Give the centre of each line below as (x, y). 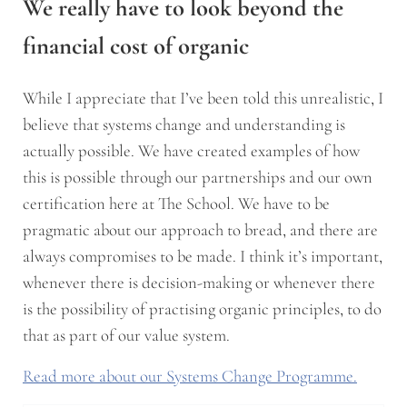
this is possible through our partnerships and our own (197, 178)
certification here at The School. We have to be (176, 204)
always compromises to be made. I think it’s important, (202, 257)
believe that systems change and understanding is (184, 125)
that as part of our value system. (126, 336)
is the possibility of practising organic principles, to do (202, 309)
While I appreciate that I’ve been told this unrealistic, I (203, 99)
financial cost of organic (135, 46)
